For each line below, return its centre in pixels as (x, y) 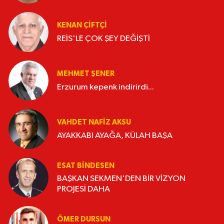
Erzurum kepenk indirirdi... (105, 87)
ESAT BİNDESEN (86, 165)
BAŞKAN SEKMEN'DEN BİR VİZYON (121, 179)
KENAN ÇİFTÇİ (82, 25)
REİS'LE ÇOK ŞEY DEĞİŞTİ (103, 38)
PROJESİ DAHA (83, 189)
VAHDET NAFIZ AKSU (94, 122)
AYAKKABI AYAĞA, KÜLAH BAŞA (115, 135)
